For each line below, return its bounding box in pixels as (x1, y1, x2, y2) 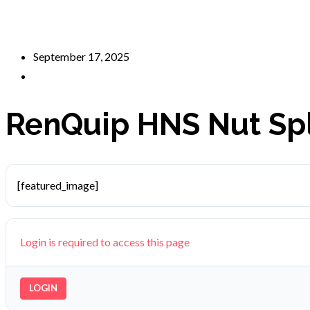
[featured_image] (17, 178, 98, 192)
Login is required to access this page (20, 235, 190, 248)
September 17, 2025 (33, 50, 129, 63)
